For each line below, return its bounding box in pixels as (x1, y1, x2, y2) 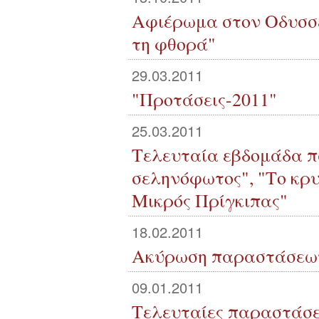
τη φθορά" (132, 31, 216, 56)
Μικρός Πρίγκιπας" (132, 188, 288, 212)
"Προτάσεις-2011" (132, 87, 277, 111)
